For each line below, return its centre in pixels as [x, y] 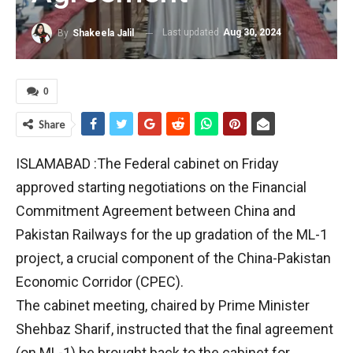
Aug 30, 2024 [252, 33]
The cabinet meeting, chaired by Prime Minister [163, 305]
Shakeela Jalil [103, 33]
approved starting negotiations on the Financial [161, 187]
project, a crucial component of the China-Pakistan [173, 258]
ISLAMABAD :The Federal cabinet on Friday [147, 163]
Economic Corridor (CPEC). [100, 282]
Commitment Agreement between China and [156, 211]
